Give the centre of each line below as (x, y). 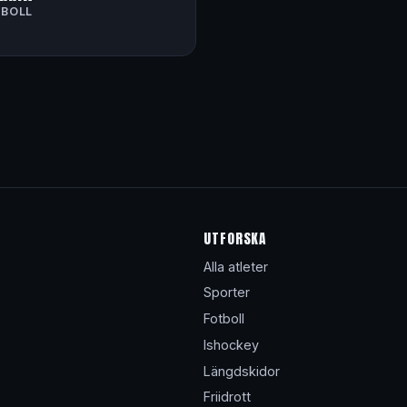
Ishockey (231, 344)
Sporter (227, 293)
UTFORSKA (235, 238)
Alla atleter (236, 266)
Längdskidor (242, 371)
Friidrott (227, 397)
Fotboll (224, 319)
